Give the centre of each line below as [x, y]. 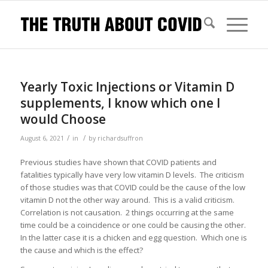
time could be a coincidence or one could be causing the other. [134, 225]
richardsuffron [120, 138]
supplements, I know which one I [120, 103]
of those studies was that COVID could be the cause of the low [133, 188]
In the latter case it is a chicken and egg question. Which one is [133, 238]
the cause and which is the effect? [81, 250]
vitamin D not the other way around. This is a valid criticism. [128, 200]
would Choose [63, 119]
